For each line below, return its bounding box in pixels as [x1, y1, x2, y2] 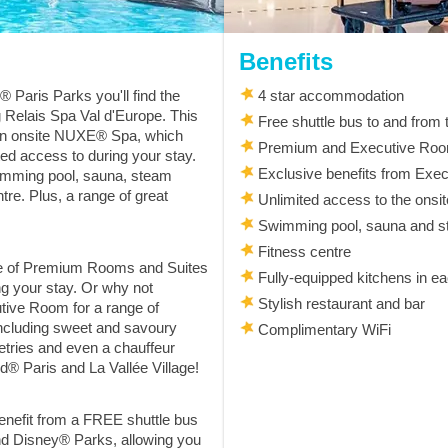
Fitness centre [254, 242, 351, 260]
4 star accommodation [254, 86, 404, 104]
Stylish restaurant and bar [254, 294, 425, 312]
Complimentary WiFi [254, 320, 391, 338]
